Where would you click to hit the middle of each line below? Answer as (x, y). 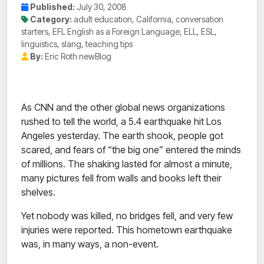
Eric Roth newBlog (77, 57)
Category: (51, 19)
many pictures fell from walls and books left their (121, 178)
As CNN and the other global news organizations (123, 108)
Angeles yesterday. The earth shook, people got (122, 136)
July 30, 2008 (101, 7)
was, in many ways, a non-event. (90, 244)
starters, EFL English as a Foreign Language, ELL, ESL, (119, 32)
